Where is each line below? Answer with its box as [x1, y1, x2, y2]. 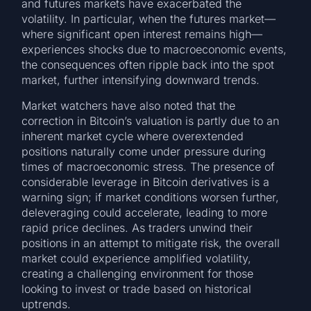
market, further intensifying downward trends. [22, 73, 260, 87]
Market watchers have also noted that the [22, 98, 236, 112]
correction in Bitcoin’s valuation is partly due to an [22, 113, 280, 128]
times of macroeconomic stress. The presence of [22, 159, 276, 174]
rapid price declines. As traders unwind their [22, 220, 253, 235]
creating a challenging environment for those [22, 266, 254, 280]
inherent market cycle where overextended [22, 128, 244, 143]
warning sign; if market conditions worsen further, [22, 190, 280, 204]
